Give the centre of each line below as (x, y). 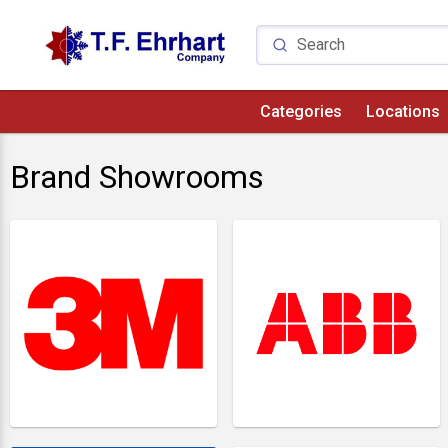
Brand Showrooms (137, 177)
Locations (403, 111)
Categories (301, 111)
